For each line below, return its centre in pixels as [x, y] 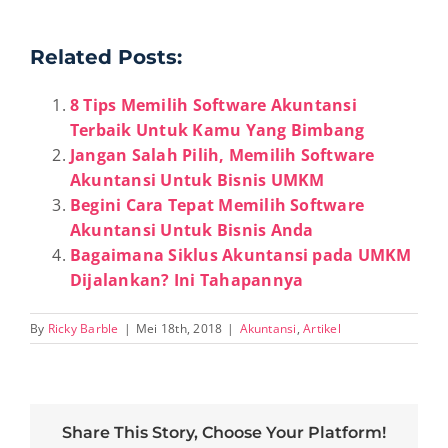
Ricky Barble [83, 329]
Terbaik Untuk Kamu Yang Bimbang [217, 130]
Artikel [322, 329]
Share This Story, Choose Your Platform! [224, 433]
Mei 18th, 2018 [179, 329]
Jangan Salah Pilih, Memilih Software [222, 155]
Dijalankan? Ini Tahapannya [187, 280]
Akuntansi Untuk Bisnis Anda [192, 230]
